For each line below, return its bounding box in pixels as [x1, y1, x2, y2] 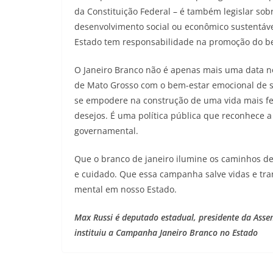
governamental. [74, 125, 138, 137]
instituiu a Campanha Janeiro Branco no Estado [74, 227, 258, 239]
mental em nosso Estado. [74, 183, 177, 196]
